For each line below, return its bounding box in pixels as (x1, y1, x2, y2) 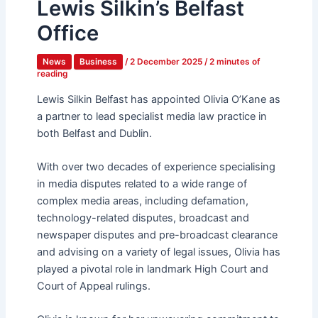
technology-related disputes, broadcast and (36, 212, 249, 225)
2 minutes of (209, 57, 260, 67)
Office (36, 21, 99, 46)
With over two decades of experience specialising (36, 160, 275, 174)
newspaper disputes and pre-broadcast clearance (36, 229, 278, 242)
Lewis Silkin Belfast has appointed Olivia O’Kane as (36, 92, 280, 106)
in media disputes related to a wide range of (36, 177, 247, 191)
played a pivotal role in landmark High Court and (36, 263, 268, 276)
